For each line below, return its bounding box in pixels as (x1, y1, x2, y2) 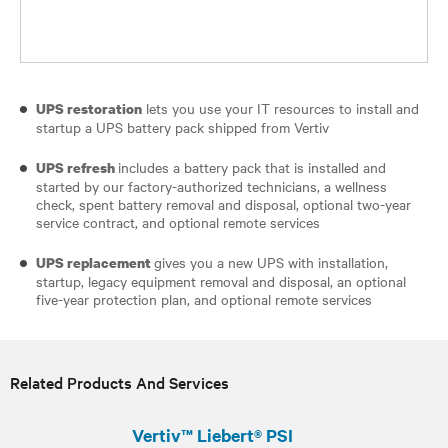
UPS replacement (36, 252, 154, 272)
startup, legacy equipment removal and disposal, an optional (36, 270, 406, 291)
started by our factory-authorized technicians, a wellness (36, 175, 387, 196)
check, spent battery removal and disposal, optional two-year (36, 193, 411, 214)
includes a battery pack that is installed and (118, 156, 386, 177)
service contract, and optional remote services (36, 211, 320, 232)
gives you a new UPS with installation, (154, 251, 388, 272)
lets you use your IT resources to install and (142, 97, 419, 118)
